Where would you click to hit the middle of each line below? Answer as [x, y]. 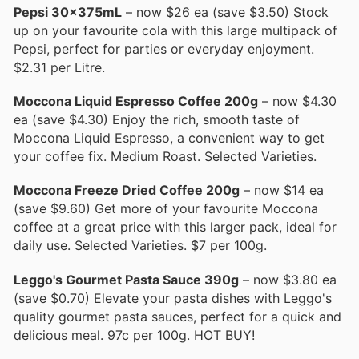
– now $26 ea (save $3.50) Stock [225, 12]
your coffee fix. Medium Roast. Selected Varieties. [165, 157]
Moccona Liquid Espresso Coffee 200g [136, 101]
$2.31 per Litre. [59, 68]
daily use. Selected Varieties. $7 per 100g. [140, 246]
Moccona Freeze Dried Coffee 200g [127, 190]
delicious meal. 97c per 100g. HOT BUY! [134, 335]
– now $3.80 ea [288, 279]
